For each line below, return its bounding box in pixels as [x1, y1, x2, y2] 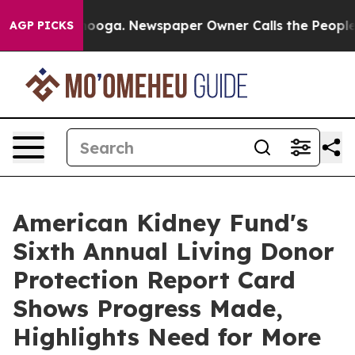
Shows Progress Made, [13, 293, 283, 323]
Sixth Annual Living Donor [13, 236, 334, 266]
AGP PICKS [10, 18, 74, 32]
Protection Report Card [13, 265, 296, 295]
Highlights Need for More [13, 322, 321, 352]
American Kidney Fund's [13, 208, 308, 238]
